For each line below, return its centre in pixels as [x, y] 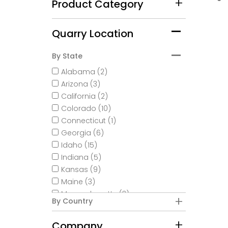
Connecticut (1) [89, 121]
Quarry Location [93, 35]
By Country [72, 202]
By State [67, 57]
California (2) [84, 97]
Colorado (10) [86, 109]
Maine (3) [78, 182]
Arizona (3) [81, 85]
